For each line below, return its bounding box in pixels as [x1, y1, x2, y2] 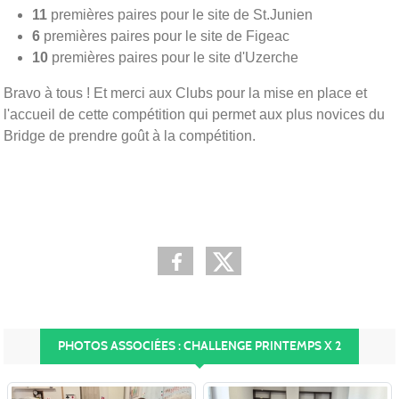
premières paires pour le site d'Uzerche [48, 49, 298, 65]
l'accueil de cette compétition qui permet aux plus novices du [4, 106, 385, 122]
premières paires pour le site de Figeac [40, 28, 289, 44]
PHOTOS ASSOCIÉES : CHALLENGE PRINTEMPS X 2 [58, 338, 341, 354]
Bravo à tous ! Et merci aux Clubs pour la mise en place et [4, 85, 367, 101]
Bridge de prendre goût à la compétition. [4, 127, 256, 143]
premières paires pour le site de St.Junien [47, 6, 313, 22]
